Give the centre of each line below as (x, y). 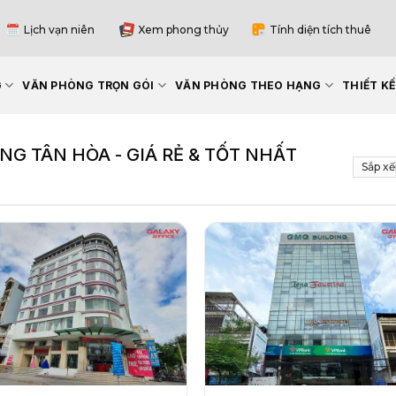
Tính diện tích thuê (320, 29)
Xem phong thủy (183, 29)
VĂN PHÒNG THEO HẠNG (248, 85)
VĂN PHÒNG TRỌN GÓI (88, 85)
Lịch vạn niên (60, 29)
